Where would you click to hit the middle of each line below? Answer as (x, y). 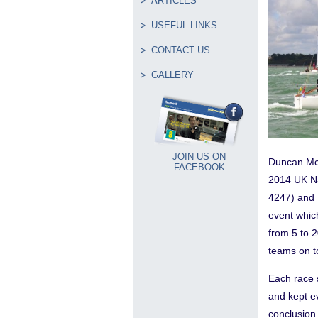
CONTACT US (181, 50)
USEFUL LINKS (184, 25)
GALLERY (172, 75)
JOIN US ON (199, 157)
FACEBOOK (199, 167)
